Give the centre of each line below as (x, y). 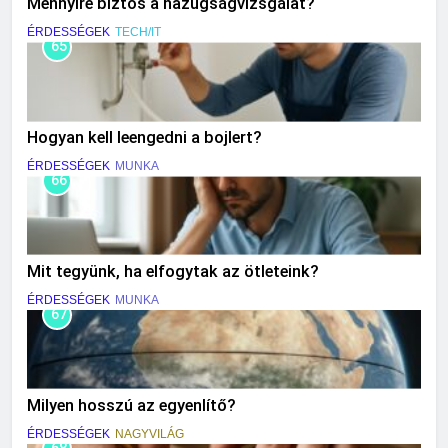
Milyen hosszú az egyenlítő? (131, 405)
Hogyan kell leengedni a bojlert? (144, 138)
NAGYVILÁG (149, 433)
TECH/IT (138, 32)
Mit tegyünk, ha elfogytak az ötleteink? (173, 272)
